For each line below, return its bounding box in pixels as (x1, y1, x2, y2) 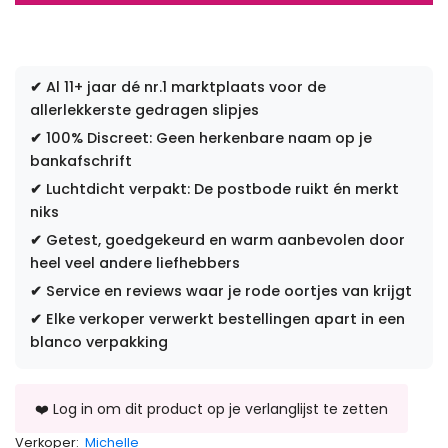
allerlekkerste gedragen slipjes (30, 99, 259, 120)
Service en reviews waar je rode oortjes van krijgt (42, 280, 412, 301)
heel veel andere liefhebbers (30, 252, 240, 273)
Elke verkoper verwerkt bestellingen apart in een (42, 308, 405, 329)
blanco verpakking (30, 331, 168, 352)
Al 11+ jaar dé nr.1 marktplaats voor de (42, 76, 326, 97)
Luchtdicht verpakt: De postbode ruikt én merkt (42, 178, 399, 199)
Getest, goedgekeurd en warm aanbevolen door (42, 229, 405, 250)
